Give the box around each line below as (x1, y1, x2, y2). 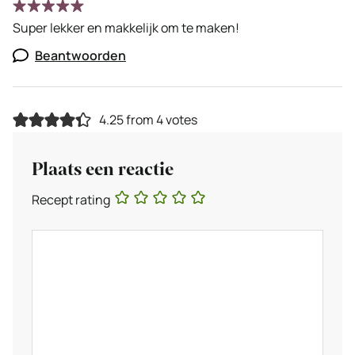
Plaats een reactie (32, 158, 174, 182)
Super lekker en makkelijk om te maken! (13, 19, 239, 37)
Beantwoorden (35, 47, 126, 65)
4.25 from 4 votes (98, 111, 197, 129)
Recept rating (32, 191, 110, 209)
